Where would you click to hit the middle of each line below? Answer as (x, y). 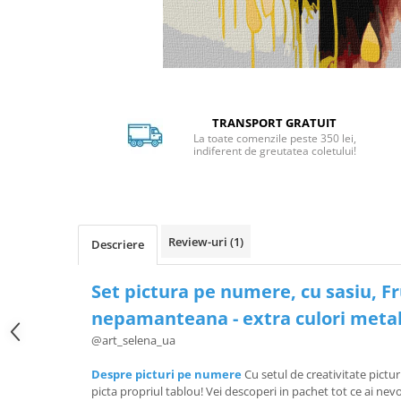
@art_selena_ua (133, 340)
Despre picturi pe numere (166, 374)
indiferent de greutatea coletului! (274, 150)
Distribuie (359, 84)
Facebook (359, 116)
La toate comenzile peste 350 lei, (274, 138)
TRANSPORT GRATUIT (275, 122)
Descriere (118, 244)
